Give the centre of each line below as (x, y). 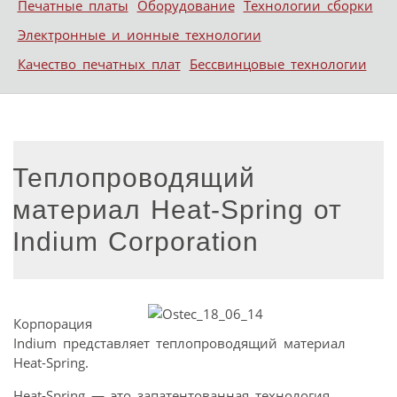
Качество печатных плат (99, 64)
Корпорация (53, 323)
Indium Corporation (136, 241)
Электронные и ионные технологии (139, 35)
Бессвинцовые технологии (278, 64)
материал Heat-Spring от (177, 209)
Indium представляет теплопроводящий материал (179, 343)
